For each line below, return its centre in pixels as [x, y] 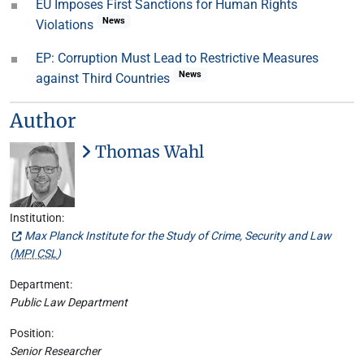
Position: [32, 334]
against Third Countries [104, 78]
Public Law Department [69, 303]
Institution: [37, 218]
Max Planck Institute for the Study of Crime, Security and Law [178, 236]
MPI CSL [35, 254]
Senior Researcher [55, 351]
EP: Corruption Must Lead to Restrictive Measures [177, 58]
